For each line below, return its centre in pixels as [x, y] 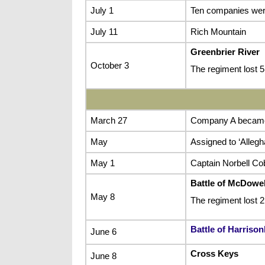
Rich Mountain [218, 31]
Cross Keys [214, 253]
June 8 [103, 256]
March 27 [109, 120]
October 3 [109, 65]
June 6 [103, 231]
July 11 [104, 31]
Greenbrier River [225, 51]
